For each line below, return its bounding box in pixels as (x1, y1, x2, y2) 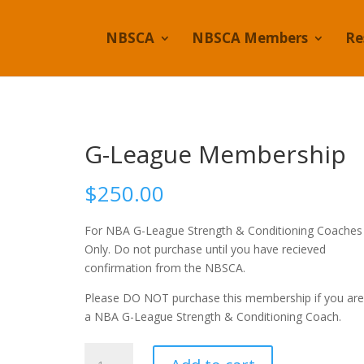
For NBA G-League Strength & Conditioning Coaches (84, 222, 362, 238)
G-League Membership (84, 137, 346, 171)
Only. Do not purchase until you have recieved (84, 240, 326, 257)
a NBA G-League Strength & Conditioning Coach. (84, 308, 341, 324)
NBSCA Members (192, 28, 308, 47)
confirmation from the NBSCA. (84, 259, 245, 275)
